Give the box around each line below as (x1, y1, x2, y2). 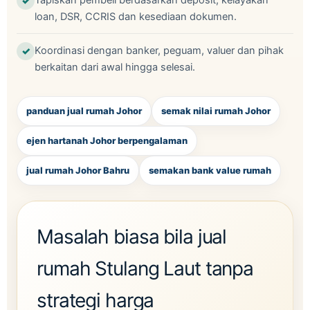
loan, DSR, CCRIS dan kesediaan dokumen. (35, 10, 237, 23)
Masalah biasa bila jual (37, 225, 227, 248)
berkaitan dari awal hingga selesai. (35, 61, 195, 73)
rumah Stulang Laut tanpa (37, 257, 254, 280)
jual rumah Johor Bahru (26, 165, 129, 176)
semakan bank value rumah (149, 165, 271, 176)
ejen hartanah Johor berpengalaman (26, 135, 188, 146)
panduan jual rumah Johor (26, 105, 142, 116)
